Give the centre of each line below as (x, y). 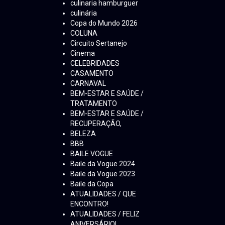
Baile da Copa (92, 184)
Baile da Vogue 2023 (103, 174)
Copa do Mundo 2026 (104, 23)
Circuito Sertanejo (99, 43)
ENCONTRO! (89, 204)
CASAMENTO (92, 74)
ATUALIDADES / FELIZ (105, 214)
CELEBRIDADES (95, 64)
